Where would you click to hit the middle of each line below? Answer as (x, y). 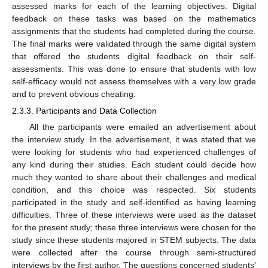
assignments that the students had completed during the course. (134, 31)
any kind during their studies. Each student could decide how (134, 165)
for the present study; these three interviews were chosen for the (134, 228)
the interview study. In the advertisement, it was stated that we (134, 140)
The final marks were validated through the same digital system (134, 43)
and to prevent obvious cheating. (74, 94)
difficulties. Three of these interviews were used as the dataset (134, 215)
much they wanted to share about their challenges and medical (134, 177)
